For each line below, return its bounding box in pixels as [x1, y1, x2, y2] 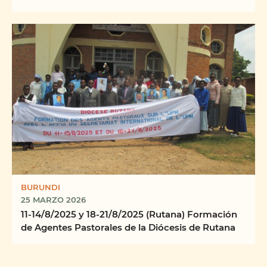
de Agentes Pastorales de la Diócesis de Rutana [21, 221, 235, 234]
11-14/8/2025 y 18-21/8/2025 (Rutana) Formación [21, 208, 237, 221]
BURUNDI [21, 182, 60, 193]
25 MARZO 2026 [21, 194, 86, 205]
